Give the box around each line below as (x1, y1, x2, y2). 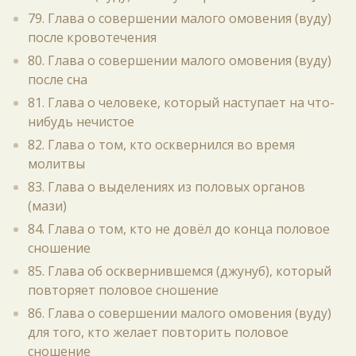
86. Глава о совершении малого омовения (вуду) (28, 304, 331, 322)
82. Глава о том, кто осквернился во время (28, 136, 295, 153)
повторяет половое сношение (28, 281, 219, 299)
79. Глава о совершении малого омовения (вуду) (28, 10, 331, 27)
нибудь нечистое (28, 113, 134, 130)
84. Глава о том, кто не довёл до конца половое (28, 220, 330, 238)
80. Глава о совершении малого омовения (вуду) (28, 52, 331, 69)
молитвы (28, 155, 85, 172)
